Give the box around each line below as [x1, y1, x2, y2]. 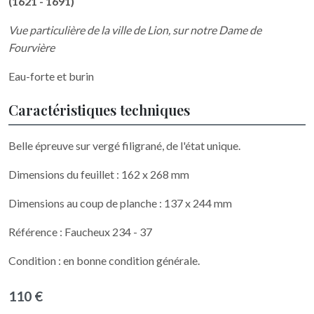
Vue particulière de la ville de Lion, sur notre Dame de [8, 22, 261, 36]
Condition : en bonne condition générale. [8, 253, 200, 267]
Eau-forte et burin [8, 69, 94, 83]
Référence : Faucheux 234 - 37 [8, 224, 152, 238]
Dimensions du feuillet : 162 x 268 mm [8, 167, 189, 181]
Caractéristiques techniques [8, 100, 190, 119]
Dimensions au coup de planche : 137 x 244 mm [8, 196, 232, 210]
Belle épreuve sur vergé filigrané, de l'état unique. [8, 138, 240, 152]
